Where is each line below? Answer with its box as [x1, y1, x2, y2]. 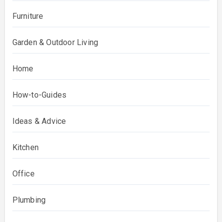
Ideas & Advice [12, 116, 66, 126]
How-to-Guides [12, 90, 67, 100]
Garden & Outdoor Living [12, 37, 99, 47]
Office [12, 168, 35, 178]
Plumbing [12, 195, 46, 205]
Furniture [12, 11, 44, 21]
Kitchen [12, 142, 39, 152]
